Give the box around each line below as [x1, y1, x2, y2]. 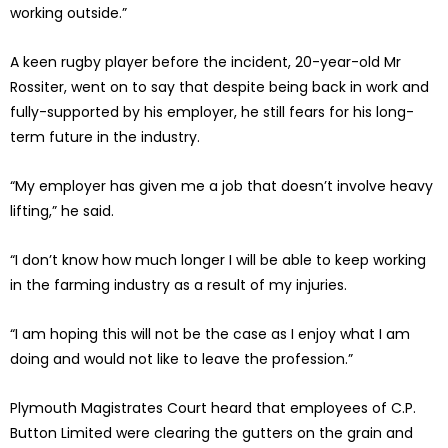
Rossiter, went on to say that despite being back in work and [10, 77, 429, 98]
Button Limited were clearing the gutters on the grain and [10, 423, 413, 444]
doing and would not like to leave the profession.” [10, 349, 353, 370]
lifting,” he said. [10, 201, 114, 222]
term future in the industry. [10, 127, 200, 148]
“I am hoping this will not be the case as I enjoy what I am [10, 324, 410, 345]
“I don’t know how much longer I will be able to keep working [10, 250, 426, 271]
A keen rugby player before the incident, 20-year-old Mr [10, 52, 401, 73]
